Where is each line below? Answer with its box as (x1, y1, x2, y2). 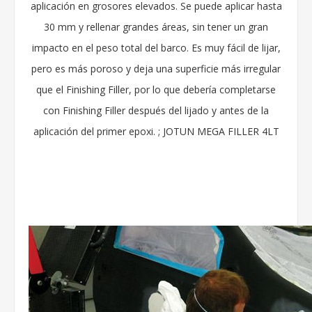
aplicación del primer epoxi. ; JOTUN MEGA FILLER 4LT (33, 124, 279, 138)
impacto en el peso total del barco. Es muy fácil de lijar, (31, 40, 281, 54)
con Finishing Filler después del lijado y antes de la (43, 103, 269, 117)
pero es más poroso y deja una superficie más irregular (31, 61, 281, 75)
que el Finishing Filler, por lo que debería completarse (36, 82, 276, 96)
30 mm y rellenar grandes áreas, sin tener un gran (44, 19, 268, 33)
